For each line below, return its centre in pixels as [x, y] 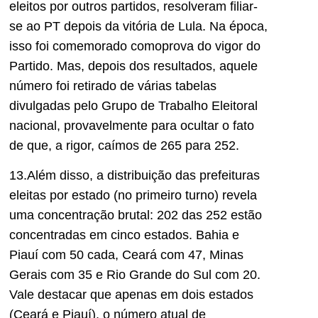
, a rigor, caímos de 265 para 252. [146, 145]
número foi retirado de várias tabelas [113, 86]
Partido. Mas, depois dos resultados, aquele [133, 66]
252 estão [232, 215]
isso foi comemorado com [82, 46]
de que [29, 145]
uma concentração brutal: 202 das [106, 215]
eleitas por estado [61, 196]
